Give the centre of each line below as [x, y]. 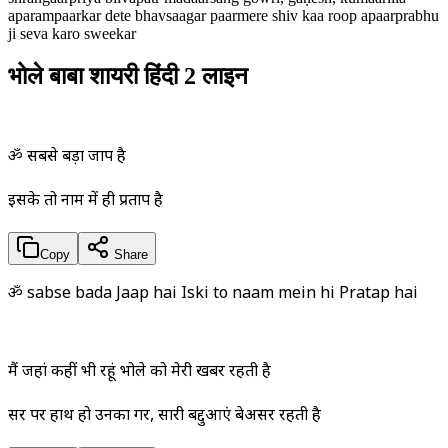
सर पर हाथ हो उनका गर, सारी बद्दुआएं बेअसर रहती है [164, 416]
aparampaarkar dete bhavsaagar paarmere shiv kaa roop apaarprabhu [223, 16]
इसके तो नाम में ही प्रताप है [85, 201]
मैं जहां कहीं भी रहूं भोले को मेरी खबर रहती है [139, 372]
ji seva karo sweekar [72, 34]
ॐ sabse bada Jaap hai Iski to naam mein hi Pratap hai [213, 294]
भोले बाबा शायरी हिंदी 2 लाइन [128, 76]
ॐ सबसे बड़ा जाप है [67, 157]
